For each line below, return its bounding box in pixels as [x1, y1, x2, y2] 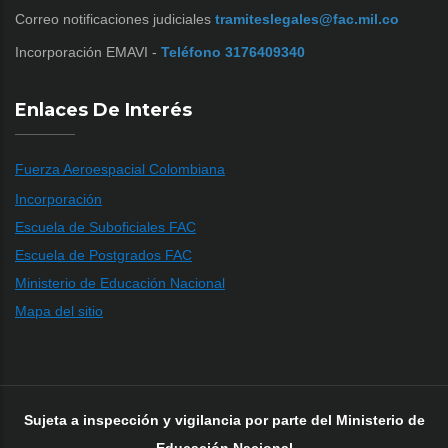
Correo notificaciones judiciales [15, 11, 211, 28]
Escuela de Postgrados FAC [15, 247, 192, 264]
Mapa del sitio [15, 303, 103, 320]
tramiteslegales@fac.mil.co [215, 11, 399, 28]
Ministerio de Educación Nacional [15, 275, 225, 292]
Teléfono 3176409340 [161, 44, 305, 61]
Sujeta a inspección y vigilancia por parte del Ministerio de [23, 412, 425, 429]
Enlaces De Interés [15, 99, 192, 122]
